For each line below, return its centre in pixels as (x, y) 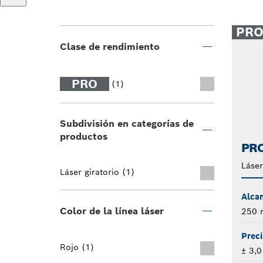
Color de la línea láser (112, 211)
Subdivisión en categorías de (127, 124)
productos (84, 136)
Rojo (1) (77, 247)
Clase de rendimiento (110, 47)
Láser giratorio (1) (97, 172)
